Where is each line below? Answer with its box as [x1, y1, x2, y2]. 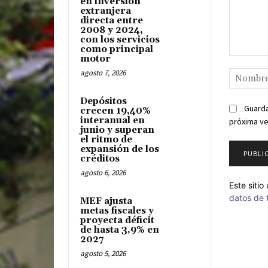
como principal [80, 44, 153, 56]
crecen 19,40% [80, 105, 151, 117]
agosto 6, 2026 [80, 167, 126, 178]
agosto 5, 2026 [80, 248, 126, 259]
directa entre [80, 15, 143, 27]
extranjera [80, 5, 131, 17]
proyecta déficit [80, 215, 154, 227]
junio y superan [80, 124, 154, 136]
